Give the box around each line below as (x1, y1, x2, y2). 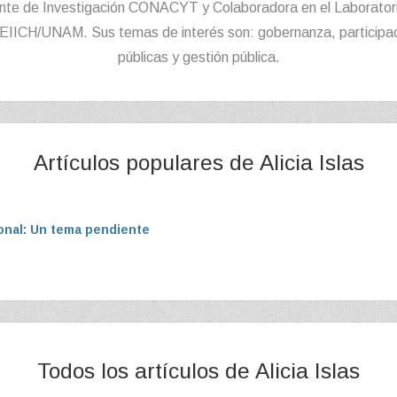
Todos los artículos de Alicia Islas (37, 359, 360, 383)
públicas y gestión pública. (117, 50, 280, 65)
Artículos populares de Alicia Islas (33, 151, 364, 175)
